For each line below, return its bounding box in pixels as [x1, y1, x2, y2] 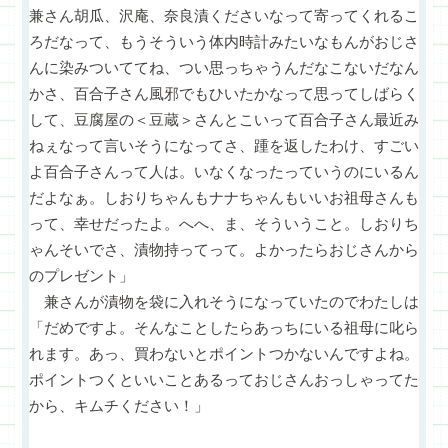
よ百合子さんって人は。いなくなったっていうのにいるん [29, 163, 419, 181]
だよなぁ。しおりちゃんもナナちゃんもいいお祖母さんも [29, 189, 419, 207]
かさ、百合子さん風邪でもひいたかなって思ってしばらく [29, 85, 419, 103]
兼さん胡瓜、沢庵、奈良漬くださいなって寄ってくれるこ [29, 7, 419, 25]
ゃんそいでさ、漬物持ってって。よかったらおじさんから [29, 241, 419, 259]
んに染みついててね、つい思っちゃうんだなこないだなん [29, 59, 419, 77]
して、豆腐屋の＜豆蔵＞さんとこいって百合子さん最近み [29, 111, 419, 129]
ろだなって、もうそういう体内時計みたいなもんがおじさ [29, 33, 419, 51]
